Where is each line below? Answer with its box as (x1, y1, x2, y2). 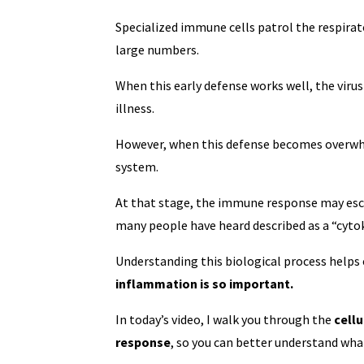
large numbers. (115, 41, 199, 58)
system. (115, 158, 158, 175)
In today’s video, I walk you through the (115, 310, 331, 327)
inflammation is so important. (115, 275, 293, 292)
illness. (115, 99, 154, 116)
